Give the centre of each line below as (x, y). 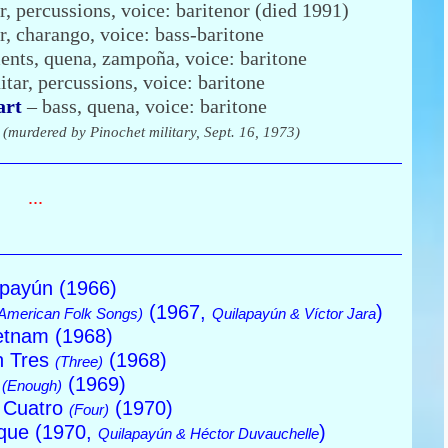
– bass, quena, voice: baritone (144, 105)
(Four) (89, 409)
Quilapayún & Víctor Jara (294, 313)
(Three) (78, 361)
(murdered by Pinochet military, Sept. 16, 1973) (151, 131)
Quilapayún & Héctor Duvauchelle (208, 433)
